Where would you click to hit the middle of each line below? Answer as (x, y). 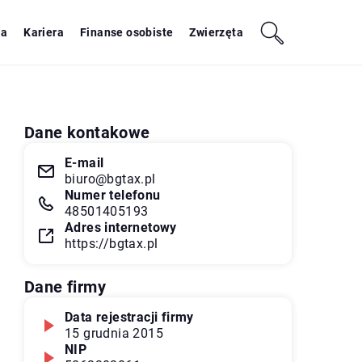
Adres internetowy (121, 227)
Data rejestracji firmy (129, 317)
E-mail (84, 163)
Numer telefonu (113, 195)
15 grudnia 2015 (114, 333)
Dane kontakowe (87, 133)
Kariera (44, 32)
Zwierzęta (216, 32)
